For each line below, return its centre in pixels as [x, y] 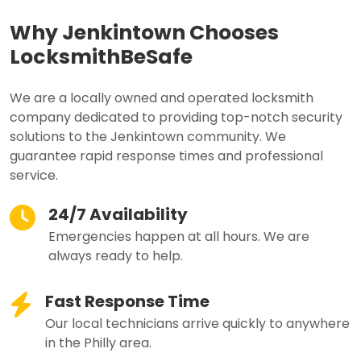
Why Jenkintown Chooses [144, 33]
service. [34, 176]
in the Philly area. [98, 343]
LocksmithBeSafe [101, 57]
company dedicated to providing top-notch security [176, 118]
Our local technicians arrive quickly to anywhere [197, 324]
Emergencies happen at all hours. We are [179, 237]
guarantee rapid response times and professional [166, 156]
